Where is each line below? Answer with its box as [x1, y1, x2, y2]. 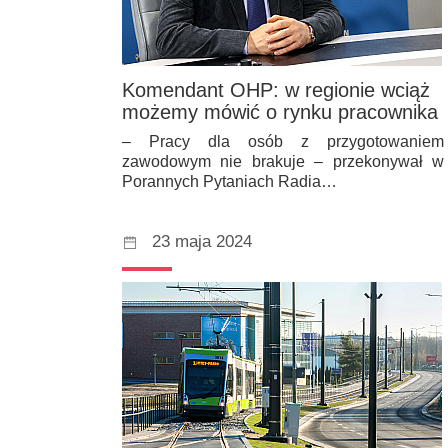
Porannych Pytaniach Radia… [122, 173, 337, 191]
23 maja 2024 [152, 232, 252, 252]
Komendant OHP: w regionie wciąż [122, 79, 430, 102]
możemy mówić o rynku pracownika [122, 101, 438, 124]
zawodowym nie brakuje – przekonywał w [122, 153, 444, 171]
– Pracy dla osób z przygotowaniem [122, 133, 444, 151]
